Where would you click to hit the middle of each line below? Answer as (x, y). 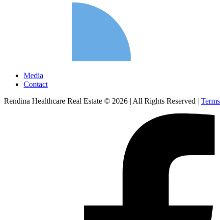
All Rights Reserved (164, 101)
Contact (36, 84)
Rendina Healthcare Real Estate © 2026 (67, 101)
